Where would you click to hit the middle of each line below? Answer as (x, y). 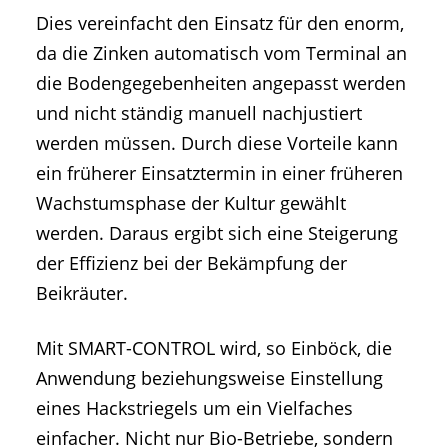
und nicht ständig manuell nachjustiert (199, 113)
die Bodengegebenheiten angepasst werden (221, 83)
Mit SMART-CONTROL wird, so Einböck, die (214, 348)
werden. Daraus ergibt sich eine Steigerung (217, 233)
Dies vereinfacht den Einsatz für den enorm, (220, 23)
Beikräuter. (82, 293)
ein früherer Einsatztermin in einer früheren (219, 173)
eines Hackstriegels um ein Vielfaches (194, 408)
